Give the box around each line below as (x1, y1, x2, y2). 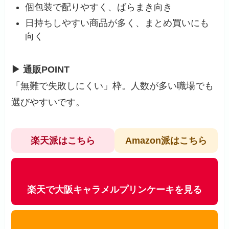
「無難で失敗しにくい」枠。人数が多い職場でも (11, 80, 214, 91)
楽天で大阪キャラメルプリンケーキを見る (27, 185, 202, 195)
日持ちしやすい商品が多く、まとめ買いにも (25, 17, 210, 28)
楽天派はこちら (31, 135, 96, 146)
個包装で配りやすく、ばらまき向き (25, 2, 173, 13)
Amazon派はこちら (125, 135, 207, 146)
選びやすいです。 (11, 97, 85, 107)
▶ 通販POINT (11, 64, 70, 75)
